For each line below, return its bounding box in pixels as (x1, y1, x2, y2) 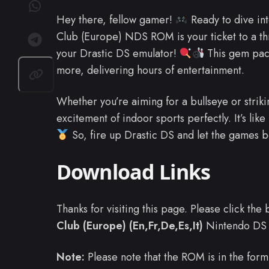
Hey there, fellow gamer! (56, 12, 175, 28)
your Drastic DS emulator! (56, 46, 180, 62)
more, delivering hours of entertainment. (56, 62, 244, 79)
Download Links (56, 158, 211, 186)
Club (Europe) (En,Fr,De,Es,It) (56, 218, 203, 234)
